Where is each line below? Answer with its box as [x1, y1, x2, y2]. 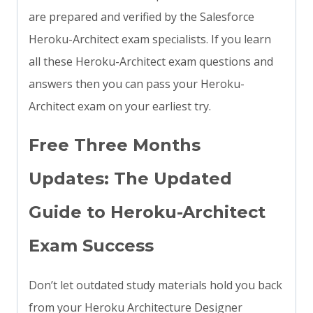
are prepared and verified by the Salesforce [29, 9, 254, 25]
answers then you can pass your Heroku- [29, 76, 245, 92]
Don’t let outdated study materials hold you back [29, 277, 282, 293]
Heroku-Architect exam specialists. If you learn [29, 31, 271, 48]
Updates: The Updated [29, 168, 232, 189]
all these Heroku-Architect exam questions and [29, 54, 273, 70]
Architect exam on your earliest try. [29, 99, 211, 115]
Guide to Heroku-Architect [29, 202, 265, 223]
